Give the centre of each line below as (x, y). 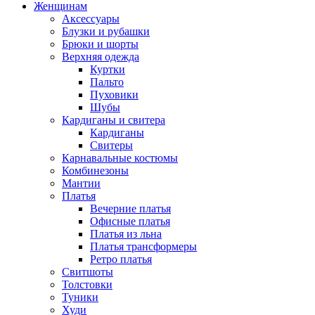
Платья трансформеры (143, 246)
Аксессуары (91, 19)
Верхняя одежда (101, 57)
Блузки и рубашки (106, 31)
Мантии (81, 183)
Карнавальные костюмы (120, 158)
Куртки (108, 69)
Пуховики (114, 95)
